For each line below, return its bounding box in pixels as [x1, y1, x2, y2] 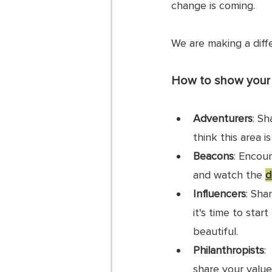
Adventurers [193, 112, 253, 125]
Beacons [193, 149, 234, 163]
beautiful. [193, 225, 238, 238]
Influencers [193, 187, 246, 200]
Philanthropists [193, 243, 264, 257]
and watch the [193, 168, 265, 182]
